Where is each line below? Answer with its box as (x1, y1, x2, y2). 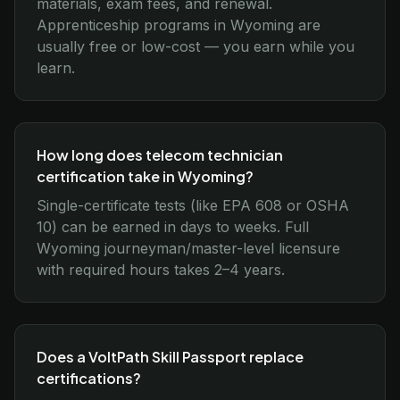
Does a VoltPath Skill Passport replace (37, 347, 304, 366)
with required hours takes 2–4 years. (37, 261, 285, 279)
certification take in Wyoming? (37, 167, 254, 186)
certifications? (37, 369, 141, 387)
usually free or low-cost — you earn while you (37, 37, 354, 55)
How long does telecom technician (37, 146, 283, 164)
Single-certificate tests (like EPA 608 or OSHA (37, 196, 349, 214)
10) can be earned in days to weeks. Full (37, 218, 309, 236)
